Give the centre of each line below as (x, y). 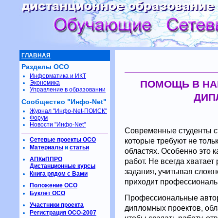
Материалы (46, 147)
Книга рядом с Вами (59, 174)
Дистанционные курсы (63, 166)
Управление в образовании (68, 90)
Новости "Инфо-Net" (58, 125)
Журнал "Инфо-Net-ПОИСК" (68, 111)
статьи (79, 147)
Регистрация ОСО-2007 (63, 213)
